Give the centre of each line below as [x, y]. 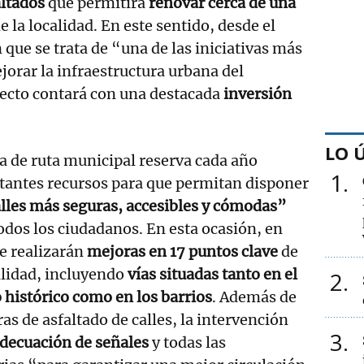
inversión [258, 93]
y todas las [189, 342]
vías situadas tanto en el [213, 274]
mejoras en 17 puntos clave [183, 251]
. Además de [255, 297]
